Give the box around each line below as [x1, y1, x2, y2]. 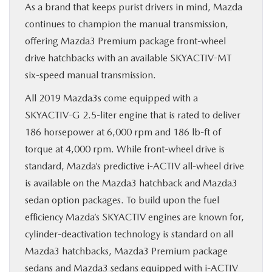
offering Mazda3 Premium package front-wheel [25, 35, 226, 47]
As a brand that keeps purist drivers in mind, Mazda [25, 1, 242, 13]
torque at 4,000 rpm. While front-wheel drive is [25, 143, 225, 155]
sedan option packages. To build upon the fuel [25, 194, 219, 206]
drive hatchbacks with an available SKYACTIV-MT [25, 52, 231, 64]
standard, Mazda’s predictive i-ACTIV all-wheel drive [25, 160, 244, 172]
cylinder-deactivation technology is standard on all [25, 228, 233, 240]
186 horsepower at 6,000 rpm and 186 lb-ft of [25, 126, 221, 138]
